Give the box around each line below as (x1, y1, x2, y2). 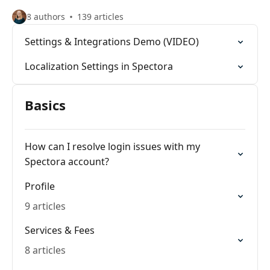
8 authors (27, 11, 65, 22)
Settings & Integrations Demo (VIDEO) (25, 35, 199, 48)
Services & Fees (25, 224, 95, 237)
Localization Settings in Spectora (25, 60, 173, 73)
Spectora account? (25, 155, 109, 168)
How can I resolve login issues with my (25, 140, 200, 153)
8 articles (25, 243, 66, 257)
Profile (25, 180, 55, 193)
